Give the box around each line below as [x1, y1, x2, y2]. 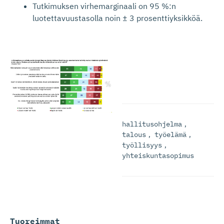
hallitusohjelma [122, 119, 182, 128]
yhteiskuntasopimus [122, 151, 194, 160]
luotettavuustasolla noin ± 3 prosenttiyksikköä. [32, 13, 202, 23]
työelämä [154, 130, 186, 139]
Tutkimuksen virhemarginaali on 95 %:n [32, 1, 176, 11]
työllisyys [122, 140, 162, 149]
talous [122, 130, 146, 139]
